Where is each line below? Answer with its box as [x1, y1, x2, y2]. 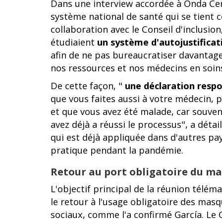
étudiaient [51, 36, 97, 48]
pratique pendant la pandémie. [51, 144, 183, 156]
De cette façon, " [51, 80, 125, 92]
